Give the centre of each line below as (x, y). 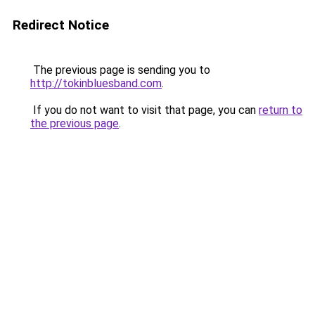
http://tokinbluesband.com (96, 83)
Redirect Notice (61, 25)
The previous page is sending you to (120, 70)
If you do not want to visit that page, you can (144, 110)
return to (281, 110)
